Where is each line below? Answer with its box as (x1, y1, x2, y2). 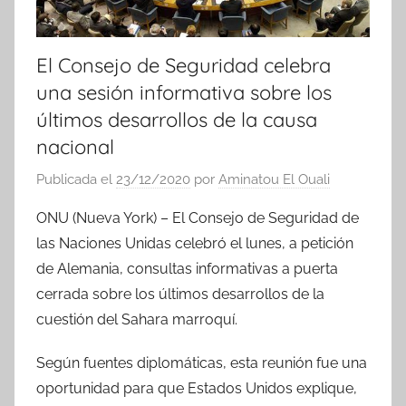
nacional (36, 134, 114, 159)
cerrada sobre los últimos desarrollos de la (36, 285, 324, 303)
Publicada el (36, 170, 116, 188)
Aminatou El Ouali (218, 170, 330, 188)
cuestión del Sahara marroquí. (36, 310, 237, 328)
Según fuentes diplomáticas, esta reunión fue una (36, 353, 367, 372)
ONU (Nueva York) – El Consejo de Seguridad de (36, 208, 359, 227)
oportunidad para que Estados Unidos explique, (36, 379, 357, 397)
